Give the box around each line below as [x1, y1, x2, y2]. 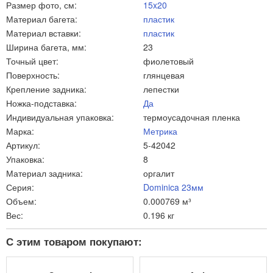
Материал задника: [6, 167, 83, 180]
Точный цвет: [6, 55, 58, 68]
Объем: [6, 195, 37, 208]
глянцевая [143, 69, 185, 82]
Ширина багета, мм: [6, 41, 87, 54]
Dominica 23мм [143, 181, 204, 194]
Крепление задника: [6, 83, 87, 96]
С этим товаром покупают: [6, 234, 142, 249]
